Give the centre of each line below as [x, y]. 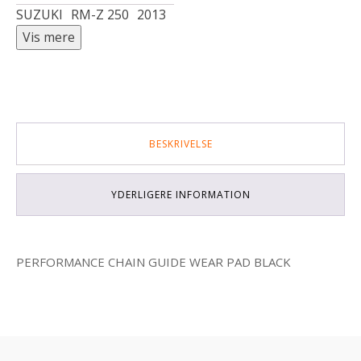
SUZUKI [39, 15]
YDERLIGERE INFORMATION [180, 195]
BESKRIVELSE [180, 144]
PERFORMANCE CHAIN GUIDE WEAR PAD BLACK [154, 262]
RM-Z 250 [100, 15]
